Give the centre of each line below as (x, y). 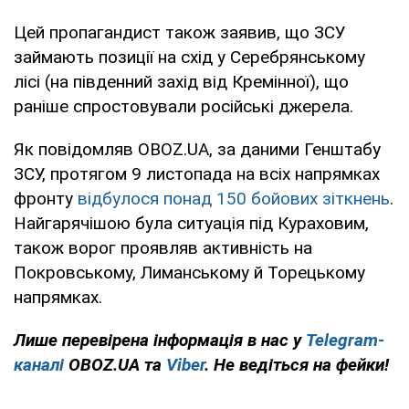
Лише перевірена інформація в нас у (160, 340)
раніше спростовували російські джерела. (184, 106)
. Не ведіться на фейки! (297, 364)
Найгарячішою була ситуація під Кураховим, (191, 223)
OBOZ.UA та (115, 364)
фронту (46, 198)
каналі (39, 364)
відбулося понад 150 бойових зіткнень (234, 198)
